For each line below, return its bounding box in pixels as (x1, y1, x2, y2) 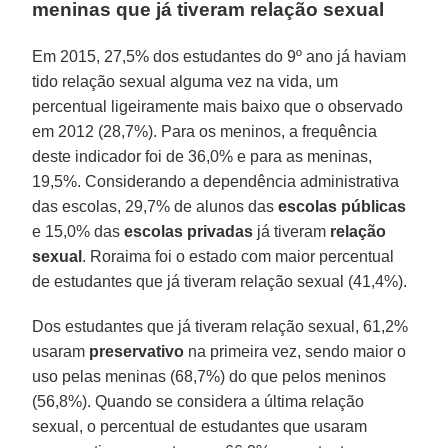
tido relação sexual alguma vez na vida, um (32, 72, 339, 90)
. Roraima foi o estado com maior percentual (82, 247, 395, 265)
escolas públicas (278, 197, 407, 215)
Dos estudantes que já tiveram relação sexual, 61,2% (32, 317, 409, 335)
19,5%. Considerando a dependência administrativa (32, 172, 400, 190)
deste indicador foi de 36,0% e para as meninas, (32, 147, 373, 165)
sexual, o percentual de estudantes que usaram (32, 417, 368, 435)
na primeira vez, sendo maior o (184, 342, 407, 360)
